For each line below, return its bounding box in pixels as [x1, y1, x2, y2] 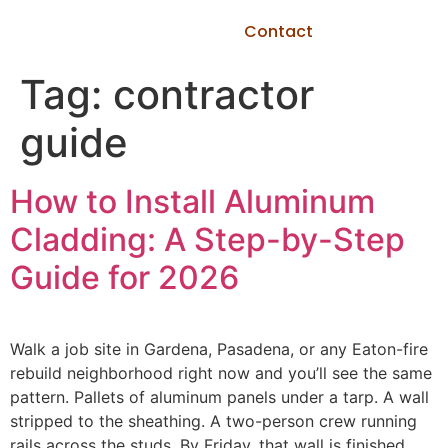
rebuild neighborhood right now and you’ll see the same [10, 363, 432, 383]
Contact [243, 19, 313, 43]
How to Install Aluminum [10, 182, 375, 221]
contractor [113, 70, 314, 119]
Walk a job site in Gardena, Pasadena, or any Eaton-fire [10, 339, 428, 359]
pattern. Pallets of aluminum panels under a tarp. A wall [10, 387, 429, 407]
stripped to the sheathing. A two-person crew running [10, 411, 417, 431]
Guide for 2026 [10, 258, 239, 297]
